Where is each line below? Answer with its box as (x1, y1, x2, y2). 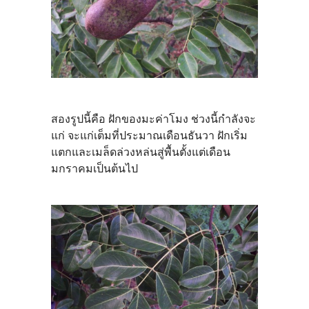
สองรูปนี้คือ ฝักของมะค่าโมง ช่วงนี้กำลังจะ (51, 112, 256, 126)
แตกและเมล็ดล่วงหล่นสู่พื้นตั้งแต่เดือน (51, 145, 230, 159)
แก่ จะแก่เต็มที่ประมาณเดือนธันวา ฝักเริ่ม (51, 128, 248, 142)
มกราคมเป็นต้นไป (51, 161, 138, 175)
